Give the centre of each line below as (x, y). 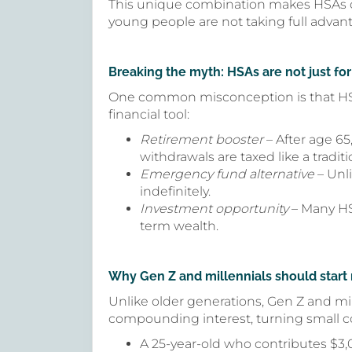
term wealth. (179, 226)
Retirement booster (202, 139)
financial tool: (149, 114)
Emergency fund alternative (227, 174)
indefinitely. (175, 191)
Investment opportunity (214, 209)
